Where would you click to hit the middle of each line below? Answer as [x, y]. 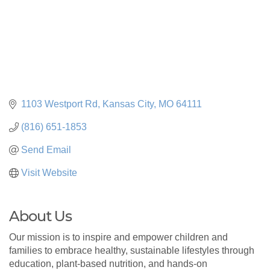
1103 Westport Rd [59, 104]
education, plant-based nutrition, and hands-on [108, 263]
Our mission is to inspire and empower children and [118, 237]
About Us [40, 216]
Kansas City [128, 104]
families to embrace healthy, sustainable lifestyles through [132, 250]
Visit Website [49, 172]
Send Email [46, 149]
